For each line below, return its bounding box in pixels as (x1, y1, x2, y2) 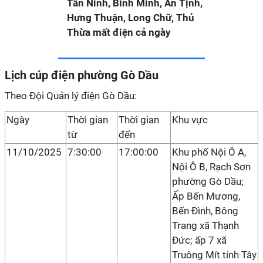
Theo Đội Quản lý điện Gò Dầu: (5, 90, 137, 102)
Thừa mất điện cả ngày (67, 26, 171, 38)
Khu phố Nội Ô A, (172, 146, 246, 158)
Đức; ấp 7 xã (172, 234, 227, 246)
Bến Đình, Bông (172, 205, 238, 217)
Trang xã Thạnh (172, 220, 239, 231)
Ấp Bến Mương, (172, 190, 240, 202)
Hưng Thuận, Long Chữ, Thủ (67, 12, 194, 23)
